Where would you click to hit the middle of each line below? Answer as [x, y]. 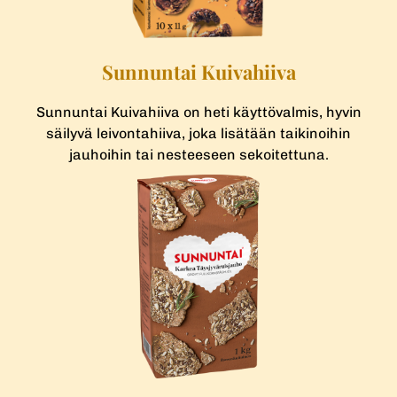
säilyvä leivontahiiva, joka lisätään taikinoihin [198, 134]
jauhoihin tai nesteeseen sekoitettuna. [198, 155]
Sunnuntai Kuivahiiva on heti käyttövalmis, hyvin [198, 113]
